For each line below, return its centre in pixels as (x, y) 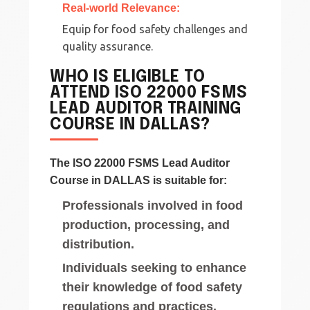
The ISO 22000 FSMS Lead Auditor (140, 163)
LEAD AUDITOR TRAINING (146, 109)
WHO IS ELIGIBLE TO (128, 77)
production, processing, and (146, 225)
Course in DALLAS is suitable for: (139, 180)
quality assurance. (108, 46)
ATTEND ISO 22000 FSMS (149, 93)
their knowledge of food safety (153, 287)
